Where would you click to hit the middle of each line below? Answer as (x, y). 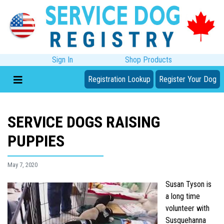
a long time (183, 196)
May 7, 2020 (22, 165)
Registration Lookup (119, 79)
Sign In (62, 59)
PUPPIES (36, 141)
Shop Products (148, 59)
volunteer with (187, 208)
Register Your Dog (188, 79)
